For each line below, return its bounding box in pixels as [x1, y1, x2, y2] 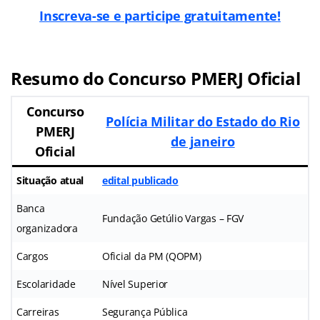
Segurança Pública [102, 304, 188, 319]
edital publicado [102, 173, 179, 187]
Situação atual [16, 173, 84, 187]
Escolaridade [16, 276, 76, 291]
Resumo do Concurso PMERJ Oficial [11, 66, 301, 90]
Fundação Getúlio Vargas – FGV [102, 211, 244, 225]
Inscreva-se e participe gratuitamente [39, 6, 278, 24]
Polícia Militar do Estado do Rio [106, 112, 300, 130]
